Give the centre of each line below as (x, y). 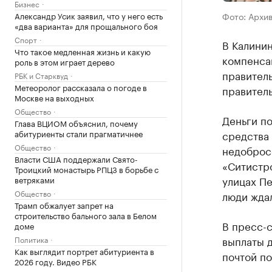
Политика (31, 239)
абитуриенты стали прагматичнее (79, 133)
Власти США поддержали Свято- (76, 158)
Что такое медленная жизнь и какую (83, 51)
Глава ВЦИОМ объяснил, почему (76, 122)
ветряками (35, 179)
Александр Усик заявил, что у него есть (89, 15)
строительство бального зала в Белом (86, 215)
